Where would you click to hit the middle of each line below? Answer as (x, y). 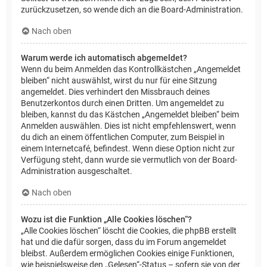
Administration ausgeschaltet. (77, 171)
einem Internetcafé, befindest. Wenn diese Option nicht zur (128, 149)
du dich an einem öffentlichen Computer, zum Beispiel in (123, 137)
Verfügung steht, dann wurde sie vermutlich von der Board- (129, 160)
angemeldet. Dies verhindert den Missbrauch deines (115, 92)
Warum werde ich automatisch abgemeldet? (104, 58)
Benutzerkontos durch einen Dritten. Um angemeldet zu (122, 103)
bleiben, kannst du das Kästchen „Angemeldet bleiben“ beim (130, 115)
